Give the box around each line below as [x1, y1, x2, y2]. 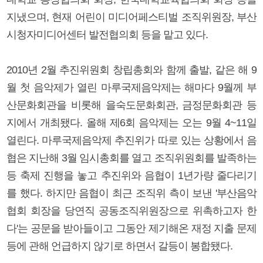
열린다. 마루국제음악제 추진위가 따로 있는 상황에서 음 [6, 134, 257, 146]
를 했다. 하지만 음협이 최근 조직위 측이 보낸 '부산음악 [6, 187, 257, 199]
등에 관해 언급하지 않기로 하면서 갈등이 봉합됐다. [6, 240, 232, 252]
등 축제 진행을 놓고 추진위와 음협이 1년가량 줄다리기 [6, 169, 257, 181]
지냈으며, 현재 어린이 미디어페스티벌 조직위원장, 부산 [6, 11, 257, 23]
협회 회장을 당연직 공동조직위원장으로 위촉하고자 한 [6, 204, 257, 217]
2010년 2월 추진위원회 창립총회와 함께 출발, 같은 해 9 [6, 63, 257, 76]
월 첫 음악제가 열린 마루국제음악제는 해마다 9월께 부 [6, 81, 257, 93]
